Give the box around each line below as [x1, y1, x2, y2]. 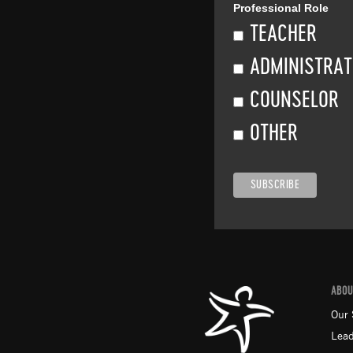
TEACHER [250, 24, 317, 46]
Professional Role [233, 2, 329, 15]
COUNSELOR [250, 90, 339, 113]
